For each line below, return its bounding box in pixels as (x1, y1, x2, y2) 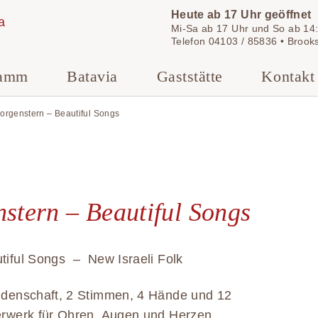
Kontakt (261, 68, 315, 85)
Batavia (67, 68, 118, 85)
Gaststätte (156, 68, 223, 85)
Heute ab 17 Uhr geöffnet (170, 8, 312, 21)
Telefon (170, 35, 209, 47)
